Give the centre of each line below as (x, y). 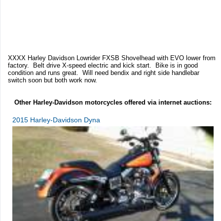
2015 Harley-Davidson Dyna (56, 120)
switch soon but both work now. (55, 80)
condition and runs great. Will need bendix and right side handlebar (104, 73)
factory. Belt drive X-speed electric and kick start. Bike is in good (103, 65)
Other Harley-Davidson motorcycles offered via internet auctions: (113, 102)
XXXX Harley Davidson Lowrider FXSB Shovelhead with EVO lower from (112, 58)
